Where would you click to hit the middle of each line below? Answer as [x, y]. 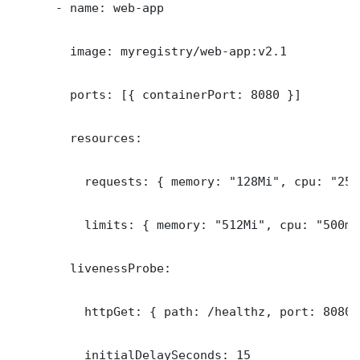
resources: [77, 137]
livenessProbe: [92, 268]
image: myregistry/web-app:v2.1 [149, 51]
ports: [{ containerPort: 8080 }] [157, 94]
